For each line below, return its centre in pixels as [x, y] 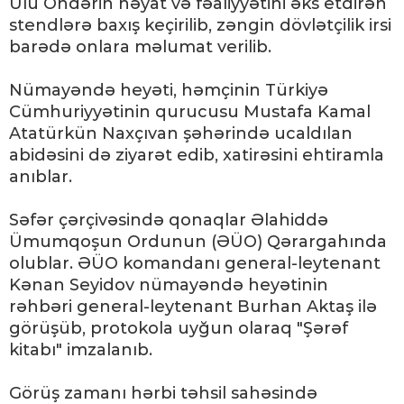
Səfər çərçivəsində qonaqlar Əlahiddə [169, 220]
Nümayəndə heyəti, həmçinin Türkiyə [169, 91]
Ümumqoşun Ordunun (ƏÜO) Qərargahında [198, 242]
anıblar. [41, 177]
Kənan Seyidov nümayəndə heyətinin [169, 285]
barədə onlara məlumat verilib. [140, 47]
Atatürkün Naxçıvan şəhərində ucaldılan [181, 134]
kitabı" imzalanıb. [81, 350]
